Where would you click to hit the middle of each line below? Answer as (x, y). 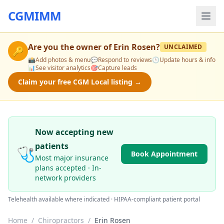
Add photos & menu (63, 60)
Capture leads (117, 68)
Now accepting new (74, 132)
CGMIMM (35, 16)
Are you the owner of (71, 47)
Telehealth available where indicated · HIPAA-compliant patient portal (104, 199)
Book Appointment (164, 154)
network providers (65, 178)
